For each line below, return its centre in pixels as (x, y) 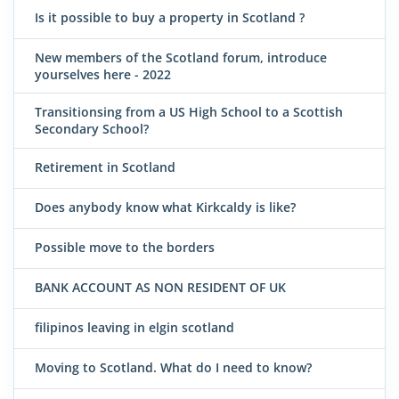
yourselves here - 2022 (103, 74)
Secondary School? (92, 129)
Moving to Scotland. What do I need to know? (173, 367)
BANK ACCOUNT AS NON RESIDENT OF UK (160, 287)
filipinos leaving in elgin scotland (134, 327)
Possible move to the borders (125, 247)
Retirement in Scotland (105, 167)
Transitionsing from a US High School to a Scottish (189, 112)
